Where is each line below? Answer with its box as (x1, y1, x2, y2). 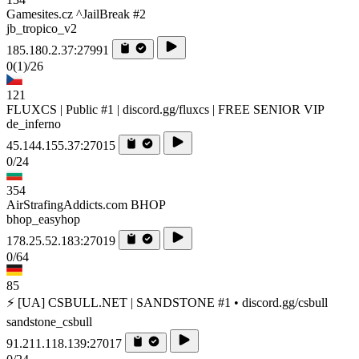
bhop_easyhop (6, 212, 80, 226)
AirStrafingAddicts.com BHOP (6, 197, 166, 212)
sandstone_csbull (6, 314, 92, 329)
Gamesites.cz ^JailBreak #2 (6, 6, 146, 21)
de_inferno (6, 116, 61, 131)
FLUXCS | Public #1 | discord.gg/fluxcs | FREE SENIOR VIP (6, 102, 325, 116)
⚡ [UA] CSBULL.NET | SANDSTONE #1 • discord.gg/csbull (6, 295, 328, 309)
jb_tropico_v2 (6, 21, 77, 35)
